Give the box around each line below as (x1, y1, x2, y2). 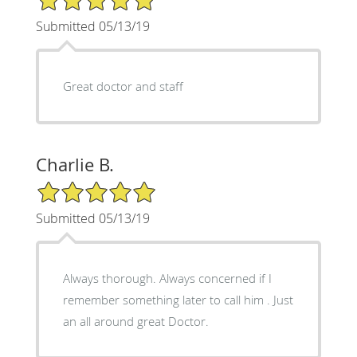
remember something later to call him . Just (62, 291, 293, 308)
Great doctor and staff (62, 77, 183, 94)
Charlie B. (35, 152, 114, 176)
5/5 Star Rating (35, 178, 115, 194)
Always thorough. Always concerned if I (62, 269, 272, 286)
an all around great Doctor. (62, 312, 209, 329)
